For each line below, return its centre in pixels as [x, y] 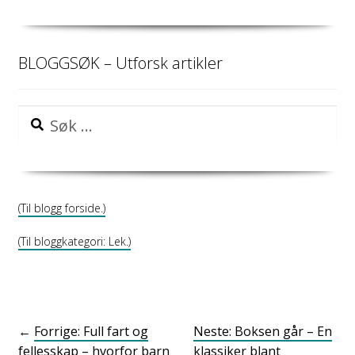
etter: [33, 134]
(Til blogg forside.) [61, 208]
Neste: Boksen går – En [263, 331]
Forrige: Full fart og [91, 331]
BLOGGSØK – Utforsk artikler [120, 63]
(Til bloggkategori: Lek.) [74, 241]
